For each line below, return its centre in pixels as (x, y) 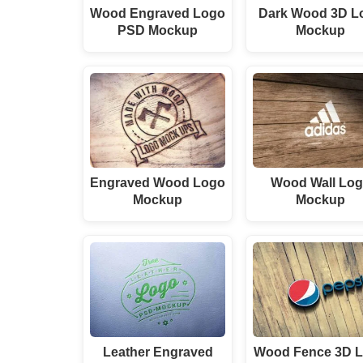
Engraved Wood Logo (158, 183)
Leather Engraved (158, 352)
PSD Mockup (158, 30)
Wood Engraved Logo (158, 13)
